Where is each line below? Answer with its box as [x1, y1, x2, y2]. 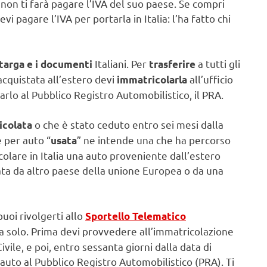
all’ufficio [187, 72, 233, 85]
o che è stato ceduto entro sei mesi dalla [32, 118, 223, 131]
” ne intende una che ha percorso [77, 133, 231, 147]
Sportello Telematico [85, 209, 186, 222]
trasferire [149, 57, 195, 70]
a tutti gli [195, 57, 240, 70]
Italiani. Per [92, 57, 149, 70]
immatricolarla [117, 73, 187, 86]
